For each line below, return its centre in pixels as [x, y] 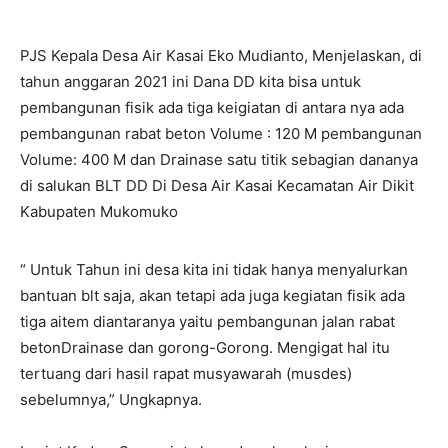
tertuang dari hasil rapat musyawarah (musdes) [186, 373]
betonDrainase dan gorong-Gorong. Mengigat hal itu [205, 347]
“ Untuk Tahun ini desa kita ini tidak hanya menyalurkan [214, 269]
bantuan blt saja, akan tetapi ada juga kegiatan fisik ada [212, 295]
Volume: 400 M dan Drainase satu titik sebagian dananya [219, 159]
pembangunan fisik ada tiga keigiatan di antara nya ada [212, 107]
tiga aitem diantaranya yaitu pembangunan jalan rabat [207, 321]
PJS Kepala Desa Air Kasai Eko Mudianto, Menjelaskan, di [221, 55]
